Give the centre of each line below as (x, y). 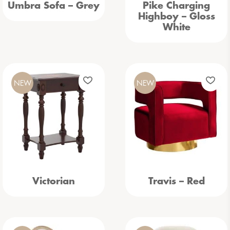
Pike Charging (176, 6)
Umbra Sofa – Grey (54, 6)
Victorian (54, 181)
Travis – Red (176, 181)
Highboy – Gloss (176, 16)
